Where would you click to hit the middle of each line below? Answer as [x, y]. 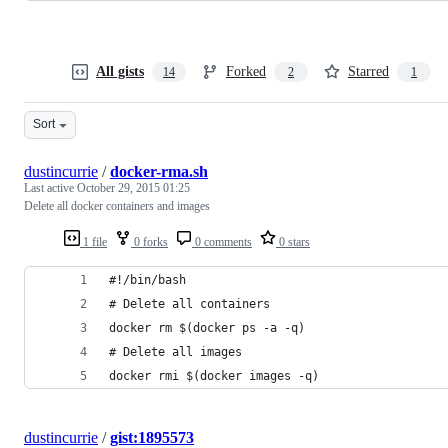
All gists [120, 71]
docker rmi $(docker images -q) [214, 375]
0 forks [149, 241]
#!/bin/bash [147, 279]
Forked [246, 71]
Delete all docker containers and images [117, 205]
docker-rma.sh [159, 171]
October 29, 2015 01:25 [133, 187]
